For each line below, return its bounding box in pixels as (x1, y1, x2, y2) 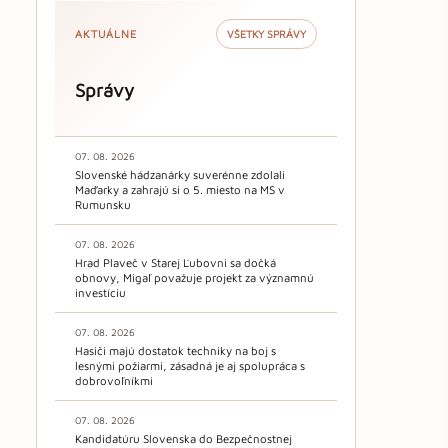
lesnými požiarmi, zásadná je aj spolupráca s (75, 359, 305, 373)
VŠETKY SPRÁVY (227, 27, 306, 40)
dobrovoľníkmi (75, 374, 153, 388)
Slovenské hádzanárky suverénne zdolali (75, 168, 285, 182)
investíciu (75, 286, 126, 300)
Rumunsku (75, 198, 131, 212)
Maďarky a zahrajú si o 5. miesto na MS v (75, 183, 285, 197)
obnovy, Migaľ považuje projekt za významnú (75, 271, 314, 285)
